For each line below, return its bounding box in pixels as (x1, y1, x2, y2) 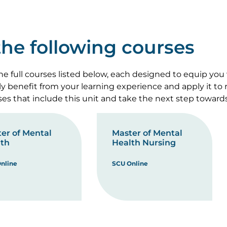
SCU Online (112, 160, 148, 167)
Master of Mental (112, 128, 182, 138)
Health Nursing (112, 138, 176, 147)
